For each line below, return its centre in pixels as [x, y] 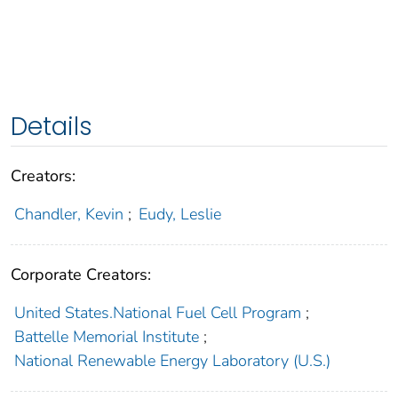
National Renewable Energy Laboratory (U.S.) [172, 361]
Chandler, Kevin [68, 215]
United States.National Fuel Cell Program [157, 313]
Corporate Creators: [81, 275]
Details [52, 127]
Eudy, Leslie [180, 215]
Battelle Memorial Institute [106, 337]
